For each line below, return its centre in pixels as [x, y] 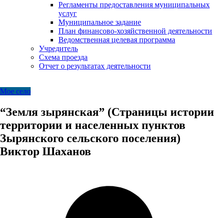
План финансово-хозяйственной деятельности [135, 31]
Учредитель [58, 48]
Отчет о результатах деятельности [95, 66]
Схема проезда [63, 57]
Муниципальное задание [100, 22]
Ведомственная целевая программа [117, 40]
